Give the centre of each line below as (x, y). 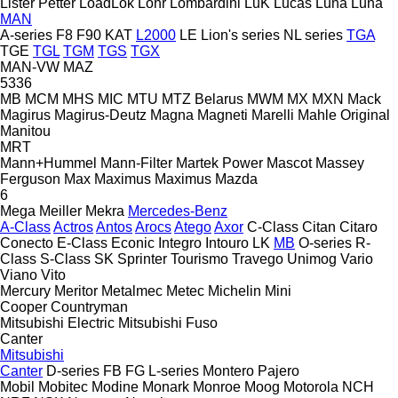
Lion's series (240, 35)
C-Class (273, 227)
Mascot (289, 163)
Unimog (312, 259)
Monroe (217, 386)
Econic (133, 243)
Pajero (279, 370)
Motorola (311, 386)
